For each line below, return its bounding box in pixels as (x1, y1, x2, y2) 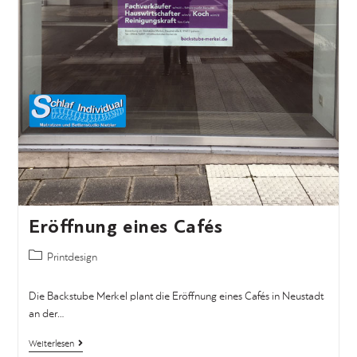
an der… (28, 308, 64, 320)
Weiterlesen (28, 339, 74, 349)
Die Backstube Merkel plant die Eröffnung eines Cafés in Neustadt (28, 290, 324, 302)
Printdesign (46, 251, 97, 263)
